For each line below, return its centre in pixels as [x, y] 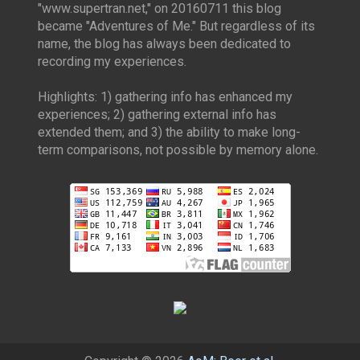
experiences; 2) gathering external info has [157, 115]
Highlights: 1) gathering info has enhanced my [165, 97]
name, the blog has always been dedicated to [164, 44]
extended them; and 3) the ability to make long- [169, 132]
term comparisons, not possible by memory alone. [178, 150]
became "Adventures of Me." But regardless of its [176, 26]
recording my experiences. [112, 61]
